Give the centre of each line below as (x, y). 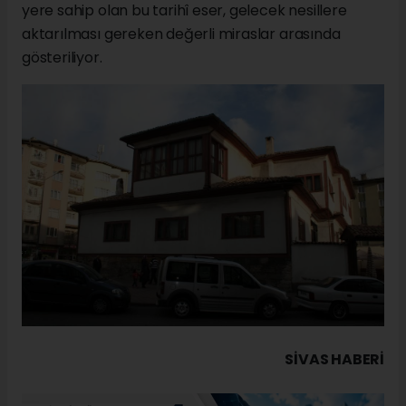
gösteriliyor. (62, 58)
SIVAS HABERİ (334, 359)
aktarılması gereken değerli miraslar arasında (181, 34)
